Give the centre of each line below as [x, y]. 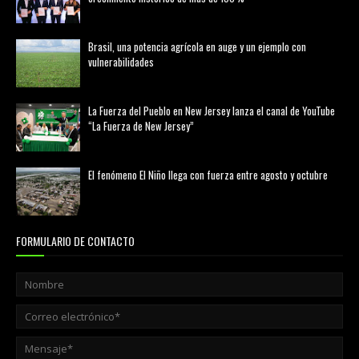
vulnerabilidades [121, 62]
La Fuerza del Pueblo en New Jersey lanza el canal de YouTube [212, 111]
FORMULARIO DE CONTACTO [75, 241]
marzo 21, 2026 [133, 80]
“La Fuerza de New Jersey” [141, 126]
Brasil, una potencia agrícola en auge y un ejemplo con [197, 46]
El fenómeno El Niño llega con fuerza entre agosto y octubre [208, 175]
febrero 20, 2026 [136, 16]
